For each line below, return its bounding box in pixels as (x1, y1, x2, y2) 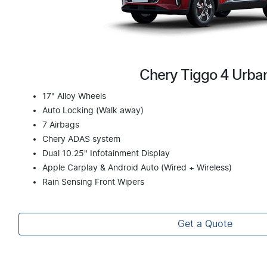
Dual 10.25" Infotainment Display (42, 149, 170, 158)
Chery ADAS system (42, 135, 120, 144)
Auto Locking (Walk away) (42, 106, 144, 115)
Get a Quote (178, 219, 232, 229)
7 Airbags (42, 120, 79, 129)
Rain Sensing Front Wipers (42, 178, 144, 187)
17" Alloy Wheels (42, 92, 106, 101)
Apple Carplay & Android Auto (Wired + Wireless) (42, 163, 232, 172)
